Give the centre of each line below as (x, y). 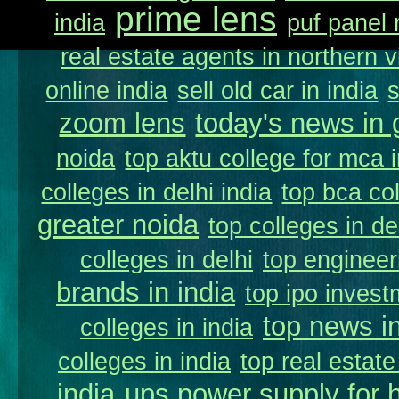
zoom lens (122, 123)
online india (107, 90)
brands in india (146, 293)
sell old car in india (278, 90)
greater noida (118, 225)
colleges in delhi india (157, 192)
